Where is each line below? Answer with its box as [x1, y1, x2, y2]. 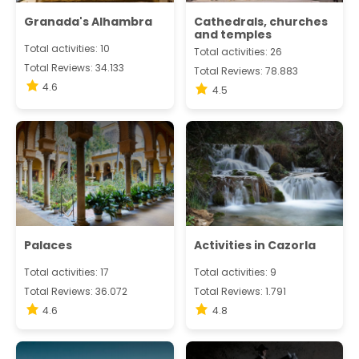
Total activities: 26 [193, 45, 282, 59]
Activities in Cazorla [193, 236, 316, 253]
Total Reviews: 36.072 [24, 284, 127, 298]
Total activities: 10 [24, 42, 110, 56]
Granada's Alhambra [24, 14, 152, 30]
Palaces [24, 236, 72, 253]
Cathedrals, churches [193, 14, 328, 30]
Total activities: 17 [24, 264, 109, 279]
